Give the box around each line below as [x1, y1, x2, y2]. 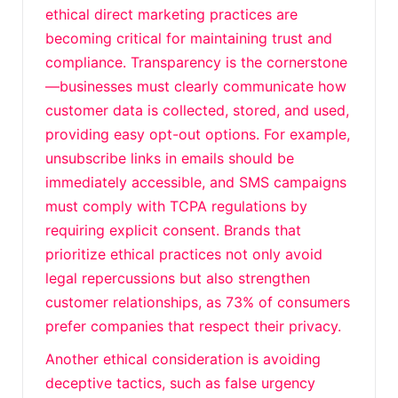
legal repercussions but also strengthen [45, 269, 310, 287]
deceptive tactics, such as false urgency [45, 374, 315, 392]
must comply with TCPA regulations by [45, 197, 307, 215]
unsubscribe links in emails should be [45, 149, 294, 167]
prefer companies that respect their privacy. [45, 317, 341, 335]
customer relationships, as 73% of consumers [45, 293, 350, 311]
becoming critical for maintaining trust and [45, 29, 332, 47]
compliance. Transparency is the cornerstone [45, 53, 347, 71]
